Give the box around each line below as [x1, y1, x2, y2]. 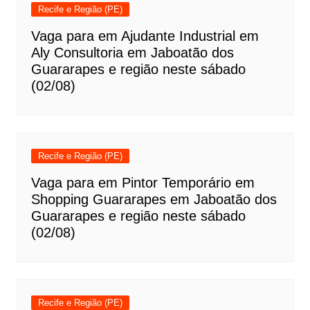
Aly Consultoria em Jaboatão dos [30, 45, 234, 60]
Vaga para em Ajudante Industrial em [30, 28, 259, 44]
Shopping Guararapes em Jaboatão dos [30, 192, 277, 207]
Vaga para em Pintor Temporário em [30, 175, 255, 190]
